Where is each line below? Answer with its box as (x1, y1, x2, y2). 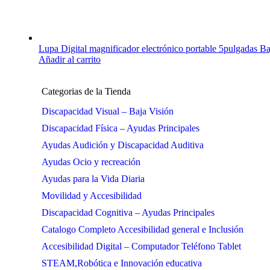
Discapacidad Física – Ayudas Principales (42, 123, 199, 133)
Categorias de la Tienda (42, 86, 131, 96)
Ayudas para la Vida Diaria (42, 174, 145, 184)
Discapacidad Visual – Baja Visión (42, 106, 174, 116)
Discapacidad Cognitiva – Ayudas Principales (42, 207, 215, 218)
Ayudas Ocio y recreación (42, 157, 140, 167)
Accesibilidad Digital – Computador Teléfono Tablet (42, 241, 241, 251)
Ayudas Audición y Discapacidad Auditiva (42, 140, 204, 150)
